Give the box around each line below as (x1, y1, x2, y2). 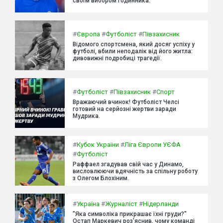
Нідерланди (143, 200, 179, 208)
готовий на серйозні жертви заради (73, 105, 176, 112)
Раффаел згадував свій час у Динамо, (73, 161, 184, 168)
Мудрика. (73, 112, 100, 119)
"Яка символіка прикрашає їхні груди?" (73, 210, 187, 218)
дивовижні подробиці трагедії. (73, 54, 162, 62)
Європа (77, 30, 100, 38)
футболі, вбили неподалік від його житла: (73, 47, 193, 55)
